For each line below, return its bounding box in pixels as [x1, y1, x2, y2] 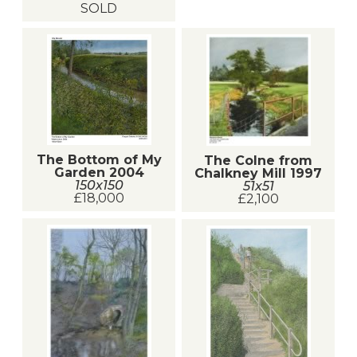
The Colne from [204, 152, 312, 168]
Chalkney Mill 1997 [194, 165, 322, 181]
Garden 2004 [53, 165, 144, 181]
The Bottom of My [36, 152, 162, 168]
